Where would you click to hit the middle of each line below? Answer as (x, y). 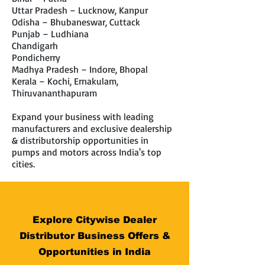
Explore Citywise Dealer (95, 220)
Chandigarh (35, 46)
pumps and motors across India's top (87, 152)
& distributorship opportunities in (80, 140)
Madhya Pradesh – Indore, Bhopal (80, 69)
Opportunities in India (95, 252)
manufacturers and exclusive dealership (92, 128)
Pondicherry (36, 57)
